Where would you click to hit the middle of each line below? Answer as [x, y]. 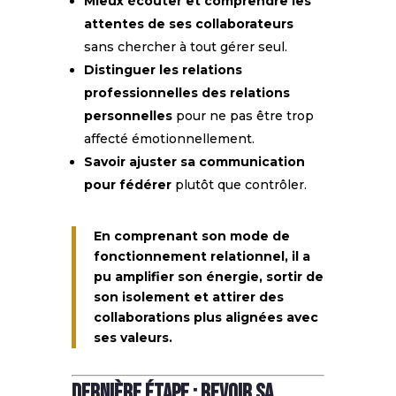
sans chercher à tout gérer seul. [185, 46]
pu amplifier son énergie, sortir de [208, 276]
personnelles [128, 115]
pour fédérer [127, 184]
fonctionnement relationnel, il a [202, 256]
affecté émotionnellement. [169, 138]
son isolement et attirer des [188, 297]
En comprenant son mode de [191, 236]
